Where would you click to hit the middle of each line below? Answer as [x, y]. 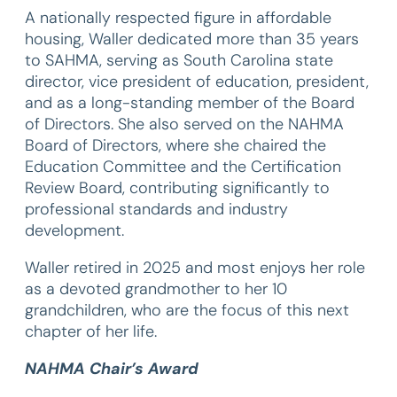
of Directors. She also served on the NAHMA [184, 124]
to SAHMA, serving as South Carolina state [179, 60]
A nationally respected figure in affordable [178, 18]
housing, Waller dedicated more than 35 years [192, 39]
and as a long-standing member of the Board [190, 103]
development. [74, 230]
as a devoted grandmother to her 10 [156, 289]
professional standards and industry [156, 209]
